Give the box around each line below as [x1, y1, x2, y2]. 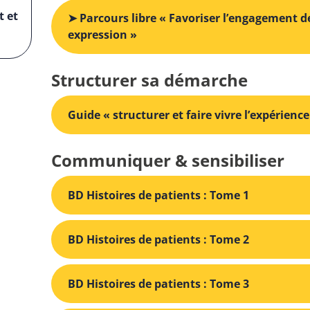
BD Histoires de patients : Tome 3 [68, 275, 249, 291]
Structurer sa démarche [51, 68, 248, 91]
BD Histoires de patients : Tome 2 [68, 231, 249, 247]
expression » [68, 26, 137, 42]
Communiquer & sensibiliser [51, 148, 284, 172]
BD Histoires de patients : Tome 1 [68, 187, 249, 203]
